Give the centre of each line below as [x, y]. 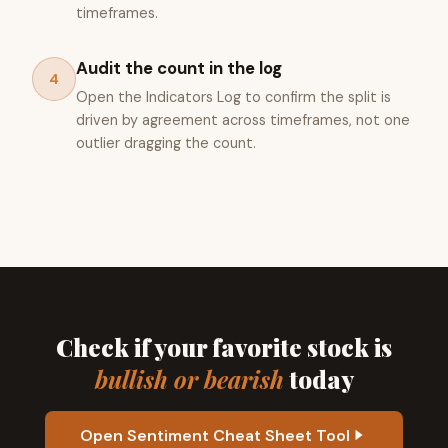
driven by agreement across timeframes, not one [243, 119]
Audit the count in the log [179, 68]
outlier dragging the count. [166, 142]
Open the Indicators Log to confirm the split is [233, 96]
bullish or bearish [189, 378]
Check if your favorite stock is [224, 346]
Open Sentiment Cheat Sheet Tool [215, 435]
